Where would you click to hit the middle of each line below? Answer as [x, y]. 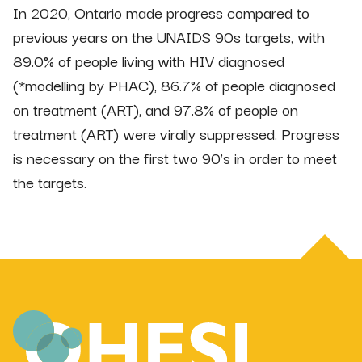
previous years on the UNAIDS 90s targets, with [169, 37]
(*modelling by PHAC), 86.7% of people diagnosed [174, 85]
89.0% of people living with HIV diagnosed [149, 61]
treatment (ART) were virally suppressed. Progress [176, 134]
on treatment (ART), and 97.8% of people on [156, 109]
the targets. [50, 182]
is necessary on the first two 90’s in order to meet [175, 158]
